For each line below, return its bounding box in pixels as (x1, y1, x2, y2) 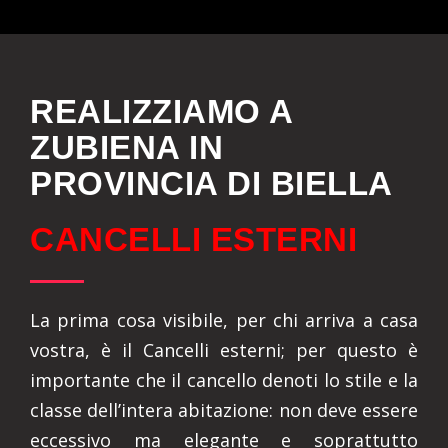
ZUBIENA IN (30, 129, 223, 166)
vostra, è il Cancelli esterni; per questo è (30, 338, 418, 362)
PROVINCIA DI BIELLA (30, 165, 393, 202)
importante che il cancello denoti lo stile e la (30, 368, 418, 392)
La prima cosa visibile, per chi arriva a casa (30, 308, 418, 332)
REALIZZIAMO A (30, 93, 293, 130)
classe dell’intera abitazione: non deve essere (30, 398, 418, 422)
